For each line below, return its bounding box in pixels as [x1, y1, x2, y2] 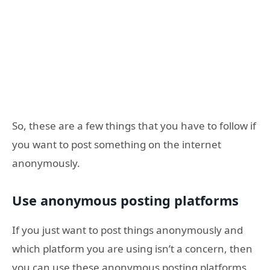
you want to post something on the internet [12, 137, 221, 151]
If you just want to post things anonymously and [12, 222, 243, 237]
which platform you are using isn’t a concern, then [12, 241, 253, 256]
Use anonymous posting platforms [12, 192, 239, 210]
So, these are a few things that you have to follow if [12, 118, 256, 133]
